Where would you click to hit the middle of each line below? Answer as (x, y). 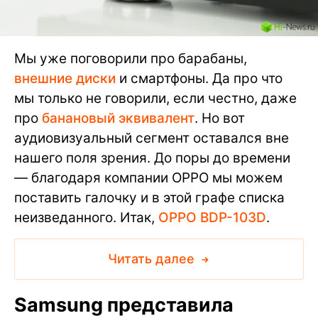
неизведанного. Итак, (86, 218)
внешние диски (65, 79)
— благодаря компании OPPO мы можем (148, 178)
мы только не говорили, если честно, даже (155, 99)
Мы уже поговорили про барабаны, (131, 59)
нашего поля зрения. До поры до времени (152, 158)
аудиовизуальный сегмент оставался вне (152, 138)
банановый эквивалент (118, 119)
